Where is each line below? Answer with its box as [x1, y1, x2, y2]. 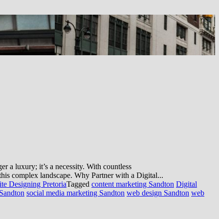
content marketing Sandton [91, 179, 174, 188]
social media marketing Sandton [26, 188, 125, 197]
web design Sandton [127, 188, 189, 197]
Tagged [66, 179, 91, 188]
